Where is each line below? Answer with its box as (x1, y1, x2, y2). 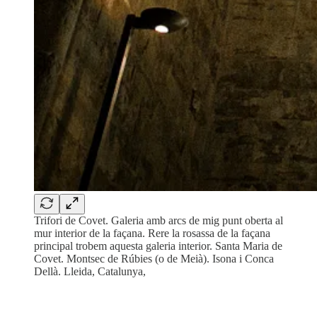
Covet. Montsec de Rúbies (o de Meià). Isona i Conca (34, 252, 274, 265)
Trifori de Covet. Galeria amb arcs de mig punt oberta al (34, 214, 283, 226)
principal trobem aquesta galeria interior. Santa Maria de (34, 239, 282, 252)
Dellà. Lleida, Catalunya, (34, 265, 146, 277)
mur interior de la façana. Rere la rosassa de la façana (34, 226, 270, 239)
